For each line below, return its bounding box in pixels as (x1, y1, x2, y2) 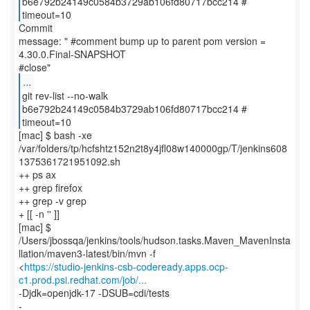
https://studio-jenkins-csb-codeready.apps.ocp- (24, 259, 228, 273)
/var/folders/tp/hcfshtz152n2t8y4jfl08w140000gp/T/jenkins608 (19, 141, 287, 155)
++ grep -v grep (19, 194, 86, 208)
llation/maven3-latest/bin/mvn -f (19, 246, 156, 260)
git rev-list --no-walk (21, 89, 108, 102)
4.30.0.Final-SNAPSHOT (19, 47, 126, 61)
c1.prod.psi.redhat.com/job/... (19, 273, 147, 286)
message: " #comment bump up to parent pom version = (19, 34, 266, 48)
